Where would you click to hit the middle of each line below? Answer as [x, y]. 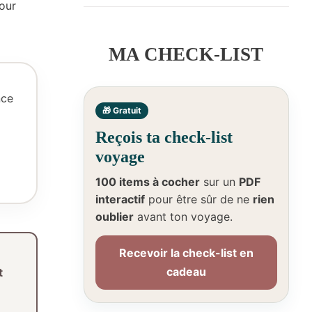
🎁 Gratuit [122, 111]
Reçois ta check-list [164, 138]
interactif [120, 200]
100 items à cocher [147, 182]
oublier [114, 217]
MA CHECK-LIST [186, 55]
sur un [219, 182]
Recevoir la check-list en [186, 253]
